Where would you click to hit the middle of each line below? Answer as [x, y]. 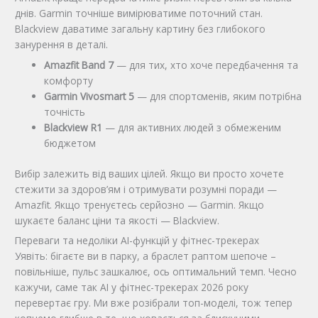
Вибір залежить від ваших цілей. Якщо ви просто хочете [150, 173]
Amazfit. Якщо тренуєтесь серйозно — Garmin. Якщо [140, 204]
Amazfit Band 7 [79, 65]
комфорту [69, 81]
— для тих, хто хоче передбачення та [206, 65]
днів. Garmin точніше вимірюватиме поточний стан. [139, 13]
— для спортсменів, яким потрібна [218, 97]
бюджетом [70, 143]
